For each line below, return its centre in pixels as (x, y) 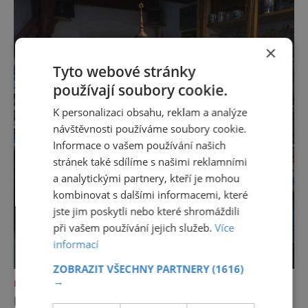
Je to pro (41, 14)
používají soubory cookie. (141, 90)
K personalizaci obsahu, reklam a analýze (150, 112)
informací (76, 244)
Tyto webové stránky (124, 71)
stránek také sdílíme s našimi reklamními (150, 162)
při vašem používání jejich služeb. (134, 228)
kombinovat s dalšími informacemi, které (151, 195)
